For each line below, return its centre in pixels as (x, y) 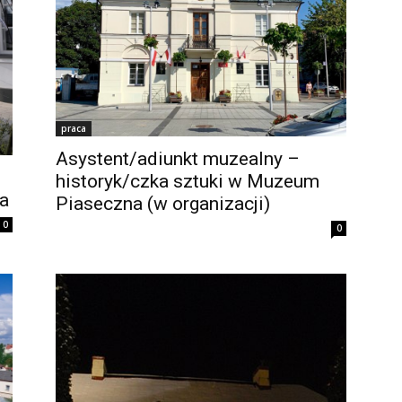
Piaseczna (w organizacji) (163, 204)
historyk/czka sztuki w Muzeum (188, 182)
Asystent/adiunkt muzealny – (178, 159)
